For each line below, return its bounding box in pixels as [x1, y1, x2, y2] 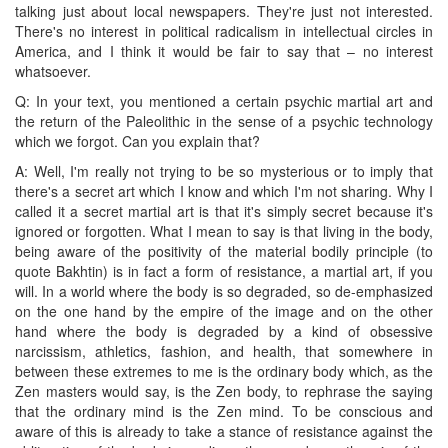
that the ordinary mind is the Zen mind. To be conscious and [15, 400, 433, 421]
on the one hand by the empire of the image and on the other [15, 300, 433, 321]
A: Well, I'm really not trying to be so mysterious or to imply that [15, 160, 433, 181]
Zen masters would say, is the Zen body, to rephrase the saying [15, 380, 433, 401]
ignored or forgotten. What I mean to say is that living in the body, [15, 220, 433, 241]
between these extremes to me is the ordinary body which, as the [15, 360, 433, 381]
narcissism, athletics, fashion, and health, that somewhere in [15, 340, 433, 361]
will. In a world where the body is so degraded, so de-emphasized [15, 280, 433, 301]
